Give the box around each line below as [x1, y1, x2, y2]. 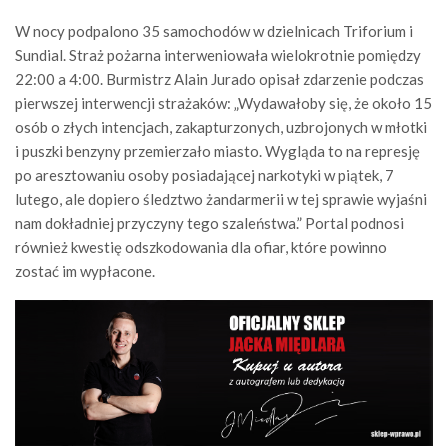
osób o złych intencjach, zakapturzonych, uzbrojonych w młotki [15, 117, 427, 136]
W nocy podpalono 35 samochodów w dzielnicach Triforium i [15, 21, 413, 40]
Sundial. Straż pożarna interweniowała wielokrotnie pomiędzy [15, 45, 421, 64]
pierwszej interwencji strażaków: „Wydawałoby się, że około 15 [15, 93, 432, 112]
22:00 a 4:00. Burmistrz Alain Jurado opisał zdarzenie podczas [15, 69, 424, 88]
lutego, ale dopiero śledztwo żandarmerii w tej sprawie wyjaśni [15, 189, 427, 208]
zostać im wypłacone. [15, 261, 155, 280]
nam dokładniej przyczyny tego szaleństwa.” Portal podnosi [15, 213, 404, 232]
